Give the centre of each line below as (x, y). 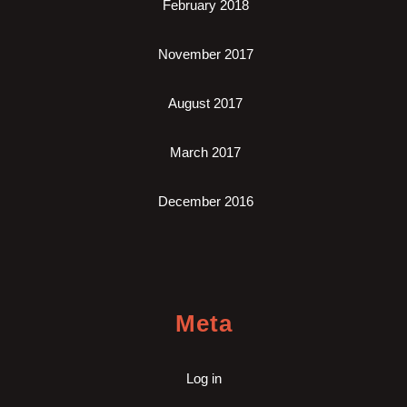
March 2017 (205, 152)
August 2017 (205, 103)
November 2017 (205, 54)
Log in (203, 378)
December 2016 (205, 201)
